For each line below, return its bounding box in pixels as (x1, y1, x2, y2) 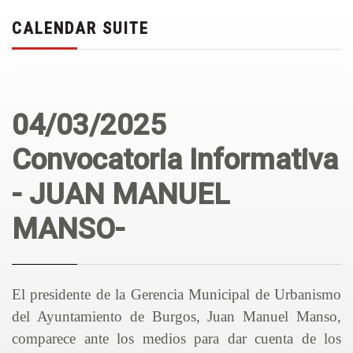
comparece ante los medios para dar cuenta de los (12, 330, 341, 347)
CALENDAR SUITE (12, 19, 149, 38)
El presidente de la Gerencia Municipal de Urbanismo (12, 286, 341, 303)
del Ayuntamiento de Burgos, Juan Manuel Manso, (12, 308, 341, 325)
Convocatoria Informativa (12, 143, 338, 176)
